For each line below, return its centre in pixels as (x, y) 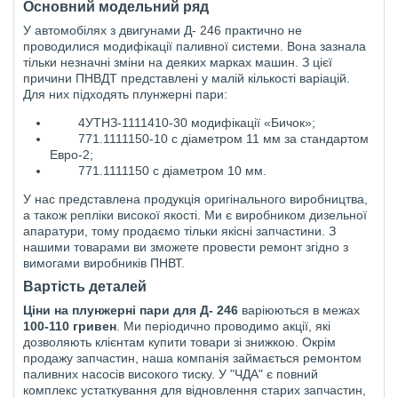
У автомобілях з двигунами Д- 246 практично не (163, 30)
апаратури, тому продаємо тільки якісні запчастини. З (179, 231)
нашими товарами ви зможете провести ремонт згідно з (186, 247)
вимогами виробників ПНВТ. (104, 263)
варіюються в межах (301, 310)
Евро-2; (72, 154)
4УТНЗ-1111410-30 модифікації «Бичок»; (197, 122)
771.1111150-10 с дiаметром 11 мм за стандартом (223, 138)
